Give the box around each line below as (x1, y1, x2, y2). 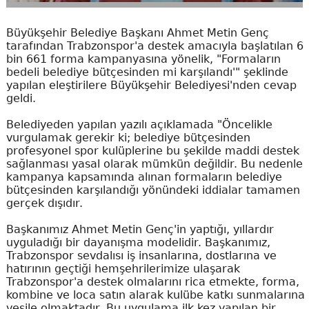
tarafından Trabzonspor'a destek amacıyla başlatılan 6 (6, 39, 303, 53)
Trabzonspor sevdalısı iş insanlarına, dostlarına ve (6, 249, 277, 263)
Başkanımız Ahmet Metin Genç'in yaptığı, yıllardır (6, 223, 274, 237)
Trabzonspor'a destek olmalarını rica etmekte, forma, (6, 275, 299, 289)
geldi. (6, 92, 36, 106)
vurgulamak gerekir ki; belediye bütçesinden (6, 131, 250, 145)
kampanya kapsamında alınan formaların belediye (6, 170, 282, 184)
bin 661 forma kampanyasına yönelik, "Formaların (6, 52, 281, 66)
